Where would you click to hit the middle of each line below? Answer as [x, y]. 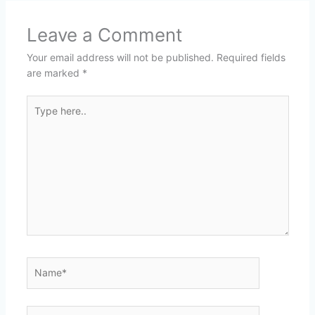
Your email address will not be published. [120, 57]
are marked [54, 72]
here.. [39, 117]
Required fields [251, 57]
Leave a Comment [104, 34]
